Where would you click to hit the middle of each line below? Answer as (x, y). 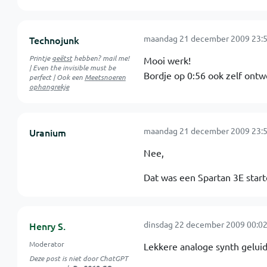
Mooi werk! (167, 60)
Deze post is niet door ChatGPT (78, 258)
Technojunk (54, 40)
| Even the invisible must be (72, 68)
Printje (40, 58)
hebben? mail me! (100, 58)
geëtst (62, 58)
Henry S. (47, 226)
